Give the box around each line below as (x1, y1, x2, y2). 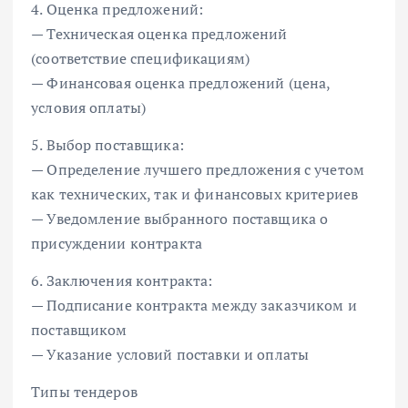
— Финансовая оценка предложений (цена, (31, 73, 331, 94)
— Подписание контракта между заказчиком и (31, 295, 357, 316)
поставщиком (31, 320, 127, 341)
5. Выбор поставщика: (31, 135, 184, 156)
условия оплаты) (31, 97, 147, 118)
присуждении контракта (31, 233, 203, 254)
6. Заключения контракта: (31, 270, 213, 291)
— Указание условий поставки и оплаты (31, 344, 310, 365)
